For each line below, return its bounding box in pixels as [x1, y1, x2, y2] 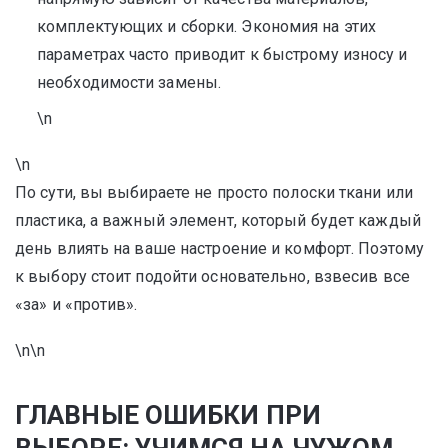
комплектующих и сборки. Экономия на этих [37, 17, 377, 36]
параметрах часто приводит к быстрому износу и [37, 45, 408, 64]
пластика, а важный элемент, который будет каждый [15, 211, 421, 230]
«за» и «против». [15, 295, 138, 314]
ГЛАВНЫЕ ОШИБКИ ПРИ [15, 400, 321, 430]
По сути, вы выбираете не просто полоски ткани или [15, 183, 413, 202]
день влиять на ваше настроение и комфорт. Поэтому [15, 239, 424, 258]
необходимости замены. [37, 73, 222, 92]
